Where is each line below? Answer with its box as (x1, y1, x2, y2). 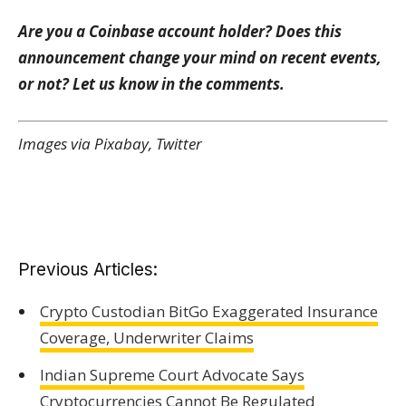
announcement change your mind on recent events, (18, 47, 382, 68)
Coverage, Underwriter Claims (39, 326, 254, 348)
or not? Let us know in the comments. (18, 73, 285, 94)
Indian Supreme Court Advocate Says (39, 364, 304, 386)
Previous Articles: (18, 258, 158, 280)
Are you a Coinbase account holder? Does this (18, 21, 342, 42)
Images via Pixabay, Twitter (18, 132, 202, 154)
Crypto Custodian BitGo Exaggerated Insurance (39, 300, 378, 322)
